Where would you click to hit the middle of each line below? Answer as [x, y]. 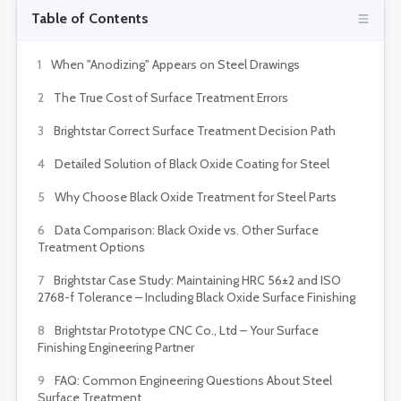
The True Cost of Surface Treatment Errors [170, 98]
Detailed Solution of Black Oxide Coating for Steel [191, 164]
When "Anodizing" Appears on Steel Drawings [174, 65]
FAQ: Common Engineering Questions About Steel [192, 381]
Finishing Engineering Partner [116, 348]
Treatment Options [91, 247]
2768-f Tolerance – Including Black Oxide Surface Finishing [196, 298]
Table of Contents [90, 19]
